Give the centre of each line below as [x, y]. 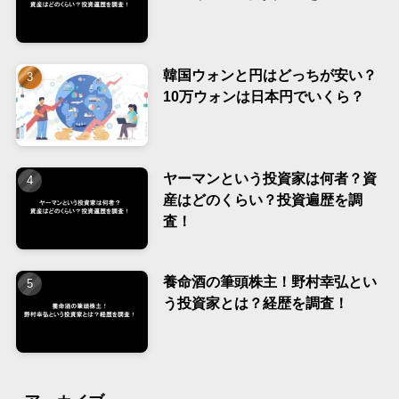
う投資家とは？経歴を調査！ [255, 302]
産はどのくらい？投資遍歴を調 [262, 199]
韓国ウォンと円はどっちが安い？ [269, 75]
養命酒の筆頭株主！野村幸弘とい [269, 281]
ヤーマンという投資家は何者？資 [269, 178]
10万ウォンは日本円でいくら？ [263, 97]
